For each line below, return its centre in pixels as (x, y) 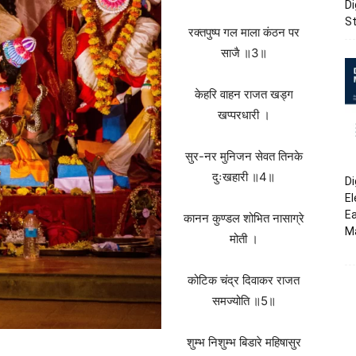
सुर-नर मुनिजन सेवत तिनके (244, 156)
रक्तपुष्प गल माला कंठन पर (244, 32)
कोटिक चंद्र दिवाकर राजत (244, 280)
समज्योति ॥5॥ (244, 301)
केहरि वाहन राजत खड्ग (244, 94)
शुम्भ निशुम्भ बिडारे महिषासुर (244, 342)
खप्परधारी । (244, 115)
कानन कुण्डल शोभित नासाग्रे (244, 218)
